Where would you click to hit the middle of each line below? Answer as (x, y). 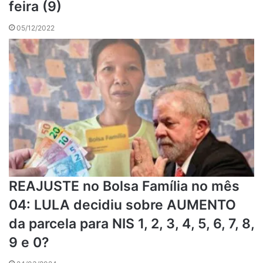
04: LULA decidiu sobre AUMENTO (122, 205)
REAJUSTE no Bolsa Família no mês (124, 186)
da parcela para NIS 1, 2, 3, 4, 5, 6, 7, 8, (131, 224)
